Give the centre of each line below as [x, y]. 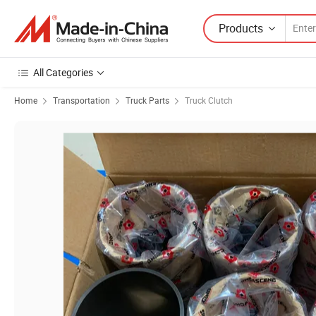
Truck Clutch [209, 100]
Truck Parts [147, 100]
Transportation [81, 100]
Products [241, 28]
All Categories [63, 72]
